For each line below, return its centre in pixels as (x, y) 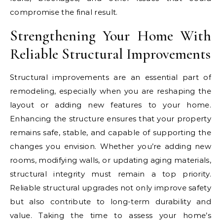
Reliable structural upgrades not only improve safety (110, 188)
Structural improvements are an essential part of (110, 77)
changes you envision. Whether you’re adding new (110, 147)
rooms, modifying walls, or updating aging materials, (110, 160)
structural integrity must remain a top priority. (110, 174)
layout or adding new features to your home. (110, 105)
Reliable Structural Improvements (110, 54)
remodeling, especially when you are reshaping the (110, 91)
